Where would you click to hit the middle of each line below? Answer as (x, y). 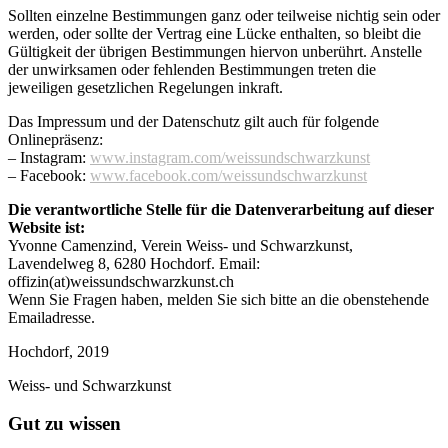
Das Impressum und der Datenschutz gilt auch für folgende (193, 121)
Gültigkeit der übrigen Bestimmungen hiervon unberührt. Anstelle (215, 51)
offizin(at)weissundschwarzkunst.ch (121, 281)
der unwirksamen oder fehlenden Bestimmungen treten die (192, 69)
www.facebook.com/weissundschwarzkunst (228, 175)
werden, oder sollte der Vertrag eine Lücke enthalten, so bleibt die (214, 33)
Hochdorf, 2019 (58, 351)
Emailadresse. (51, 317)
